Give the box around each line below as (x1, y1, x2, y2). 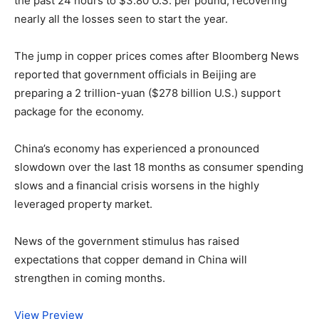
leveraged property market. (14, 197, 152, 211)
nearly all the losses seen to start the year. (14, 11, 228, 26)
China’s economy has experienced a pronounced (14, 141, 259, 155)
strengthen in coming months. (14, 271, 165, 285)
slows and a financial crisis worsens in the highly (14, 178, 259, 192)
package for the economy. (14, 104, 144, 118)
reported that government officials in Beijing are (14, 67, 256, 81)
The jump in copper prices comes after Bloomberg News (14, 48, 299, 63)
